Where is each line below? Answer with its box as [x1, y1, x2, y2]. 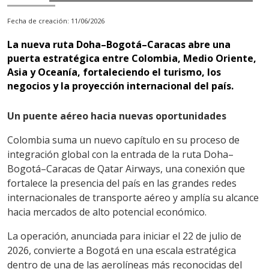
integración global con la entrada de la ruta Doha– [7, 147, 234, 161]
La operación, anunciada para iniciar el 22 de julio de [7, 229, 241, 243]
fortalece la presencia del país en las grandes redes [7, 176, 237, 190]
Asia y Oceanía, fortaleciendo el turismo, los [7, 65, 221, 79]
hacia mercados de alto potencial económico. [7, 205, 207, 219]
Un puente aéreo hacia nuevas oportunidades [7, 109, 226, 122]
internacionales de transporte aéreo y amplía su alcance [7, 190, 259, 204]
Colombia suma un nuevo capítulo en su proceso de [7, 133, 240, 147]
